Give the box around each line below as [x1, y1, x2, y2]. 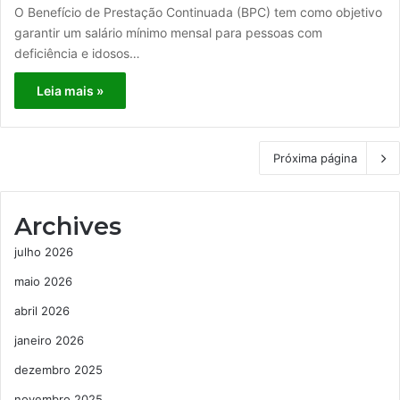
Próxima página [273, 150, 357, 165]
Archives [14, 211, 121, 241]
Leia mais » [37, 82, 104, 98]
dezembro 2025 [14, 362, 103, 377]
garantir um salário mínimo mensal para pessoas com [14, 24, 322, 40]
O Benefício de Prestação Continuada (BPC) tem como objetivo [14, 4, 382, 20]
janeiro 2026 [14, 332, 84, 347]
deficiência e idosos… [14, 45, 140, 61]
